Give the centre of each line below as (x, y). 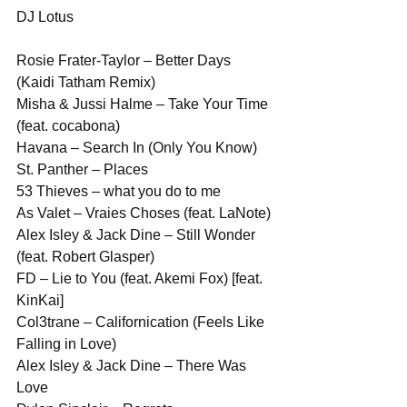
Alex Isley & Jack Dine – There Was (133, 366)
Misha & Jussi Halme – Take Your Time (144, 104)
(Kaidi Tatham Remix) (86, 82)
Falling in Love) (66, 344)
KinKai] (40, 300)
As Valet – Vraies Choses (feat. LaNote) (144, 213)
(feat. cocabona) (68, 126)
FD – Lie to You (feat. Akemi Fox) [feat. (141, 278)
